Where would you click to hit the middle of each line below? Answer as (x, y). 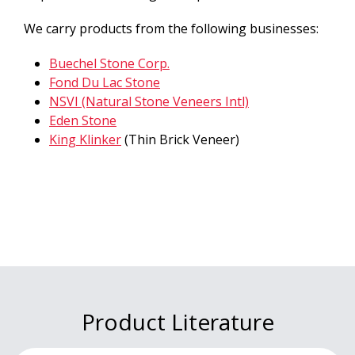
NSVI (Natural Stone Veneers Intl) (149, 102)
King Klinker (85, 140)
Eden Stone (83, 121)
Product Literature (177, 322)
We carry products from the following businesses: (171, 29)
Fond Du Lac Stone (105, 83)
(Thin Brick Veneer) (180, 140)
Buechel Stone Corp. (109, 64)
